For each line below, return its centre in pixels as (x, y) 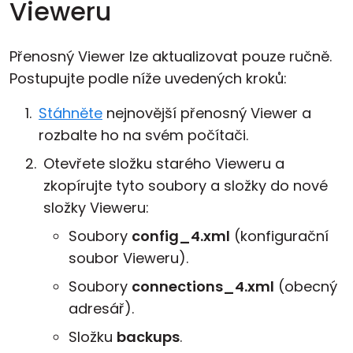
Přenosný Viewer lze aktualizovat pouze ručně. (171, 56)
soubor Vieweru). (128, 258)
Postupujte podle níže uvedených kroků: (148, 78)
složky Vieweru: (96, 208)
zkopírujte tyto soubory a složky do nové (186, 186)
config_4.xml (181, 236)
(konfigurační (279, 236)
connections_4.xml (203, 286)
